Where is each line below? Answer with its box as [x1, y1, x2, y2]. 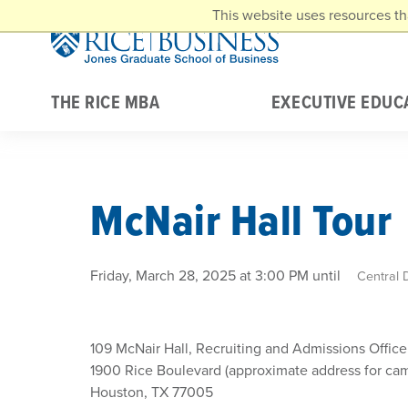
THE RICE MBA [51, 92, 160, 117]
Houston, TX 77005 [90, 383, 213, 402]
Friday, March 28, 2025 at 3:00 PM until [90, 267, 344, 285]
